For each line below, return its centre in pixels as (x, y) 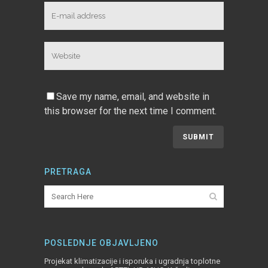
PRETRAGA (68, 172)
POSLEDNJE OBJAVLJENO (101, 243)
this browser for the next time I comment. (130, 111)
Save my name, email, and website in (133, 96)
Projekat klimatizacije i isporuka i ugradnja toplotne (132, 261)
